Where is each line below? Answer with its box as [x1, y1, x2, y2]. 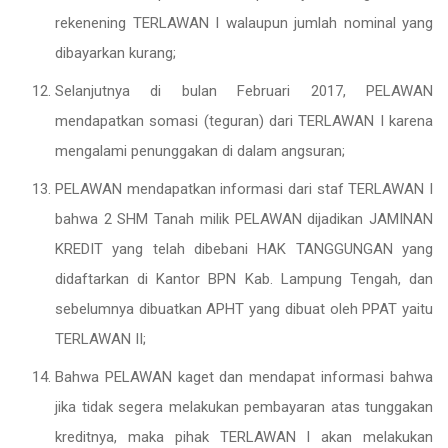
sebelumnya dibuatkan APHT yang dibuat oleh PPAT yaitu [55, 300, 433, 318]
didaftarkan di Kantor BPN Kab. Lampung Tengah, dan [55, 270, 433, 288]
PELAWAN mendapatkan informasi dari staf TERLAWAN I [55, 180, 433, 198]
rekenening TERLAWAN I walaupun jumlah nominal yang [55, 14, 433, 32]
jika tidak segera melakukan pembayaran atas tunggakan [55, 398, 433, 416]
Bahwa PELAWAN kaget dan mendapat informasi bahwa [55, 368, 433, 386]
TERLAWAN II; [55, 330, 146, 348]
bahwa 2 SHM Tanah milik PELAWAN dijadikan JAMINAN [55, 210, 433, 228]
